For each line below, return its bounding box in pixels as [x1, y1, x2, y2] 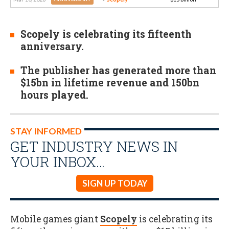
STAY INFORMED [10, 126, 82, 137]
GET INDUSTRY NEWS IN [10, 136, 178, 156]
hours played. [20, 88, 88, 102]
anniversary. [20, 40, 84, 53]
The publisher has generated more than [20, 64, 216, 77]
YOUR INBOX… [10, 152, 105, 172]
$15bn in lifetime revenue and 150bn [20, 76, 199, 89]
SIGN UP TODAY [82, 178, 147, 189]
